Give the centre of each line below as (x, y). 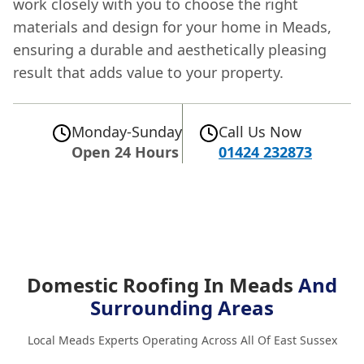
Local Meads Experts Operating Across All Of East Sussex (182, 340)
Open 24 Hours (125, 152)
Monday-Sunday (127, 131)
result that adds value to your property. (148, 72)
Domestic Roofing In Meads (162, 284)
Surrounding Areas (182, 307)
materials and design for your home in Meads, (172, 26)
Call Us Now (260, 131)
